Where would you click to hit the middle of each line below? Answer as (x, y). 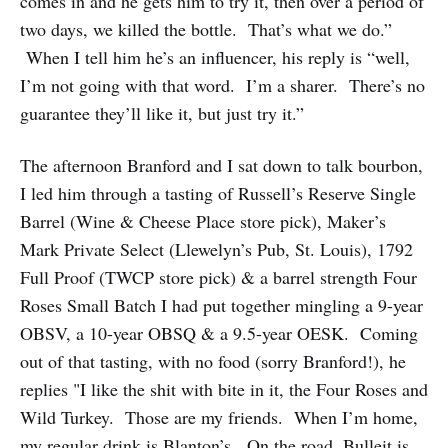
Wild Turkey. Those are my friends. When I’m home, (219, 417)
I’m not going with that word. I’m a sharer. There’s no (222, 85)
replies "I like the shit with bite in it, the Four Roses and (224, 389)
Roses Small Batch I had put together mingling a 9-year (221, 305)
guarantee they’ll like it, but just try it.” (162, 113)
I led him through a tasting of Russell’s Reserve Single (218, 193)
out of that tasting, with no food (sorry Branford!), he (213, 361)
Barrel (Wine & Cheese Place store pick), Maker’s (203, 221)
